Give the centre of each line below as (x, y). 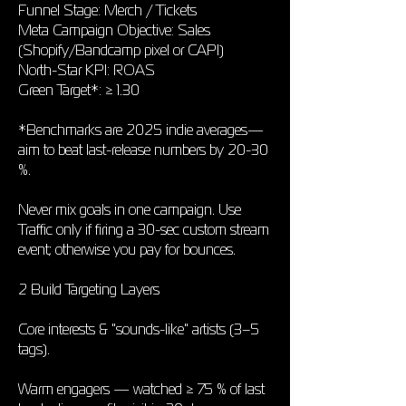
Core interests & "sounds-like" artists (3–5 (139, 329)
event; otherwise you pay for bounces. (127, 249)
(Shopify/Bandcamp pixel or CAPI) (121, 50)
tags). (34, 349)
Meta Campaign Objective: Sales (114, 30)
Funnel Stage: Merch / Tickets (107, 10)
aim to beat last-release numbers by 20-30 (143, 150)
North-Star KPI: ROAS (87, 70)
